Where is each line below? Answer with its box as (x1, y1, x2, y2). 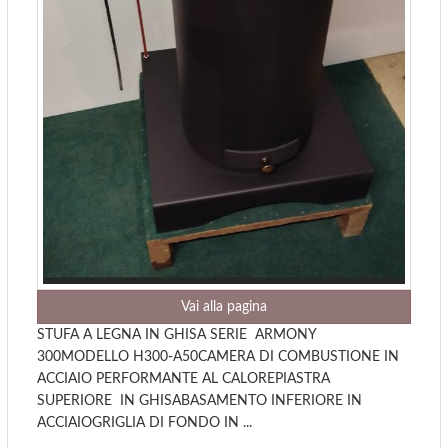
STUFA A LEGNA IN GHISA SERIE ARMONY (37, 327, 316, 342)
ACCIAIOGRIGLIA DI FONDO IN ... (37, 415, 252, 430)
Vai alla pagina (181, 299, 267, 314)
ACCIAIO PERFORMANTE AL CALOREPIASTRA (37, 371, 330, 386)
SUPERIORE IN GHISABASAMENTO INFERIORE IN (37, 393, 362, 408)
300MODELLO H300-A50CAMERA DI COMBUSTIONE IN (37, 349, 399, 364)
